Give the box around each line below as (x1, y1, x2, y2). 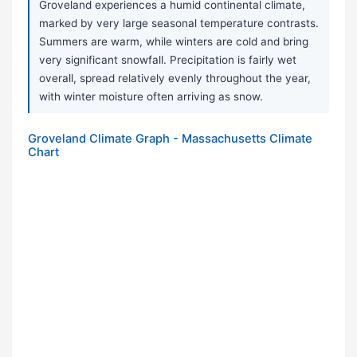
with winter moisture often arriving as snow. (39, 90, 263, 104)
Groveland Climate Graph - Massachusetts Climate (28, 131, 312, 147)
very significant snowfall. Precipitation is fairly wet (39, 53, 296, 67)
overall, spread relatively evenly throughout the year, (39, 72, 311, 85)
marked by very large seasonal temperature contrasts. (39, 17, 319, 30)
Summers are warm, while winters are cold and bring (39, 35, 308, 49)
